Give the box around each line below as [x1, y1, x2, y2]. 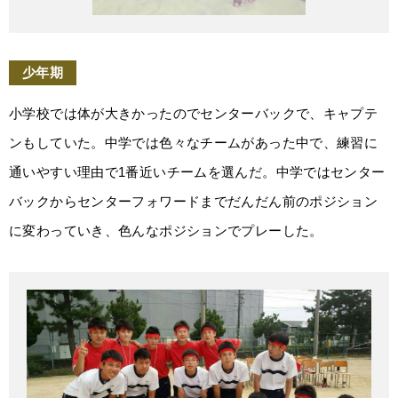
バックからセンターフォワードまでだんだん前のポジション [9, 194, 378, 210]
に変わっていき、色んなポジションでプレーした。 [9, 223, 323, 239]
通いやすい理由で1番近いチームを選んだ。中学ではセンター [9, 164, 386, 180]
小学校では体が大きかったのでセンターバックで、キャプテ [9, 106, 378, 122]
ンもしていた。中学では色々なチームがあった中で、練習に [9, 135, 378, 151]
